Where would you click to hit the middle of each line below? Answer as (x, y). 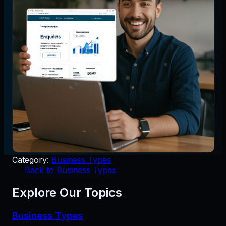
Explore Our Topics (67, 193)
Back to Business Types (70, 170)
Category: (31, 160)
